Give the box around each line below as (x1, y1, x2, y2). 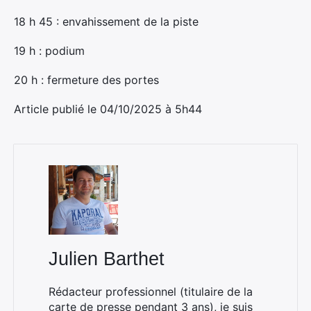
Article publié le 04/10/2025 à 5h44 (14, 102, 202, 116)
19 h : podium (14, 44, 85, 58)
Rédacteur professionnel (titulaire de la (49, 285, 253, 299)
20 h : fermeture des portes (14, 73, 159, 87)
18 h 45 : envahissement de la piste (14, 15, 199, 28)
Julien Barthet (49, 249, 165, 269)
